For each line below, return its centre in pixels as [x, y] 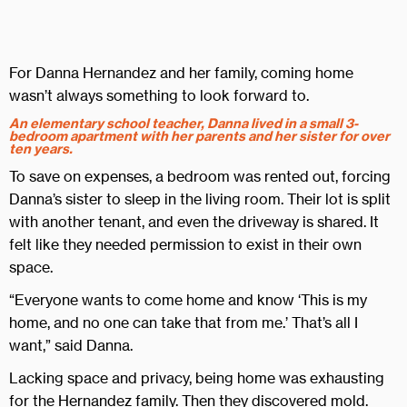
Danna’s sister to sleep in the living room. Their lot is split [200, 199]
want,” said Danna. [71, 345]
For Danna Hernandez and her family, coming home [181, 73]
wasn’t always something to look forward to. [159, 95]
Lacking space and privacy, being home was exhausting [197, 378]
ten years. [41, 149]
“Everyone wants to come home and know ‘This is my [188, 300]
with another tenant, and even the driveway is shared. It [194, 222]
